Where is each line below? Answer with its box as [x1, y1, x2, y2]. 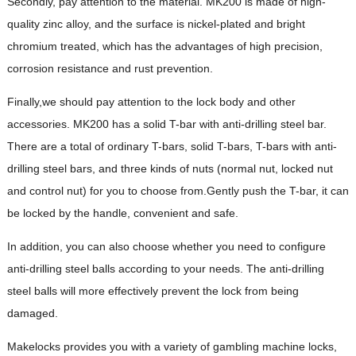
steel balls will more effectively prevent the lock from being [6, 284, 299, 297]
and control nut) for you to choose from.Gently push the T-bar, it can [6, 184, 349, 197]
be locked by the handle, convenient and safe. [6, 206, 238, 219]
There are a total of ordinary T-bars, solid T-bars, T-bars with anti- [6, 139, 337, 153]
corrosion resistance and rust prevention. [6, 61, 213, 75]
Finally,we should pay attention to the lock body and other [6, 95, 296, 108]
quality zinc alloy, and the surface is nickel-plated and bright [6, 17, 305, 30]
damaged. [6, 306, 58, 319]
